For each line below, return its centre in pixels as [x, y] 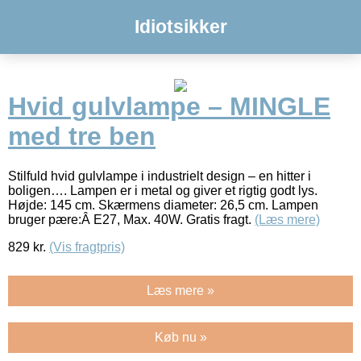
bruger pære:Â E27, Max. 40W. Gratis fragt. [131, 219]
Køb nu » [180, 337]
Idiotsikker [180, 27]
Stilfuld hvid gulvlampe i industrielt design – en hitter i [160, 176]
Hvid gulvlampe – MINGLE [169, 107]
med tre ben [82, 137]
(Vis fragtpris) [87, 247]
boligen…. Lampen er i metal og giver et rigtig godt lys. [163, 190]
